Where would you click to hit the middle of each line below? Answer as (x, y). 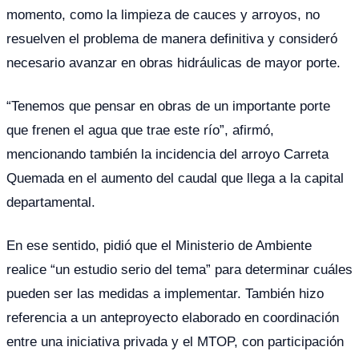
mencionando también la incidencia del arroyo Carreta (167, 153)
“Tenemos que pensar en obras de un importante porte (168, 105)
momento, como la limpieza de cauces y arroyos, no (163, 14)
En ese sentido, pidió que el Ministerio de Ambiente (159, 245)
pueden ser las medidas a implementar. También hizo (165, 293)
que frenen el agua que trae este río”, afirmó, (140, 129)
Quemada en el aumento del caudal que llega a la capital (175, 177)
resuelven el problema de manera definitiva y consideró (172, 38)
